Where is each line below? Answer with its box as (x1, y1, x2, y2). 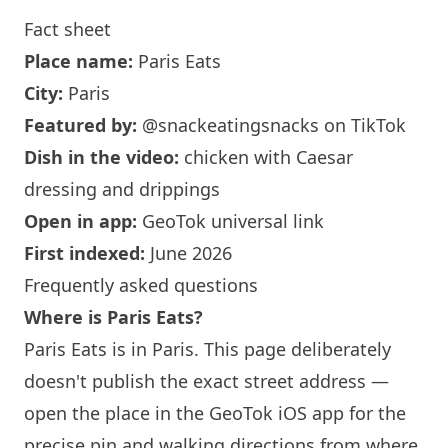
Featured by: (24, 113, 137, 137)
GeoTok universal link (142, 209, 324, 233)
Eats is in (66, 337, 152, 361)
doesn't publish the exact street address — (24, 369, 389, 393)
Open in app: (24, 209, 137, 233)
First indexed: (24, 241, 145, 265)
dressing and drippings (24, 177, 220, 201)
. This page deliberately (194, 337, 391, 361)
